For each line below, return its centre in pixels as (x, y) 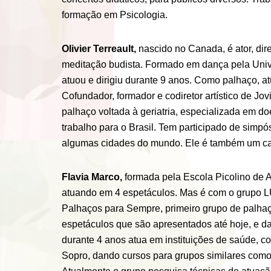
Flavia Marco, (93, 177)
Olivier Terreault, (100, 48)
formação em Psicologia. (115, 15)
